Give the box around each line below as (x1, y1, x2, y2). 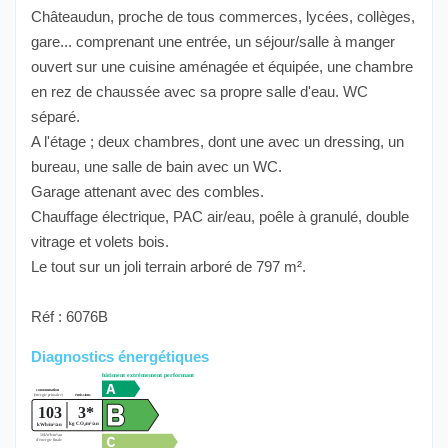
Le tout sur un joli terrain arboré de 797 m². (31, 258, 306, 276)
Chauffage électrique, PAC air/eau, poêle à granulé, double (31, 208, 409, 226)
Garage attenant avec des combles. (31, 183, 264, 201)
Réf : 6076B (31, 308, 108, 326)
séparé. (31, 108, 80, 126)
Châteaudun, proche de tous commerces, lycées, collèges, (31, 8, 415, 26)
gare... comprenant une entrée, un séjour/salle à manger (31, 33, 395, 51)
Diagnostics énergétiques (31, 348, 209, 366)
